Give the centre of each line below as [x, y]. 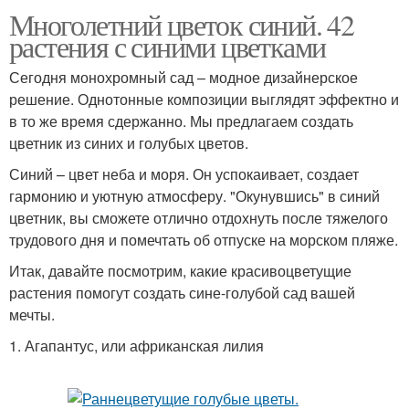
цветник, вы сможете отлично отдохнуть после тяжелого [199, 217]
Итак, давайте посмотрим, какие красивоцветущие [180, 270]
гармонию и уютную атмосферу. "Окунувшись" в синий [194, 195]
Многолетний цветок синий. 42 [182, 24]
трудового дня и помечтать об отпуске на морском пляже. [204, 239]
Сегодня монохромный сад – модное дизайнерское [184, 77]
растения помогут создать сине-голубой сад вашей [182, 292]
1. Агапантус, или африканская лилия [136, 345]
